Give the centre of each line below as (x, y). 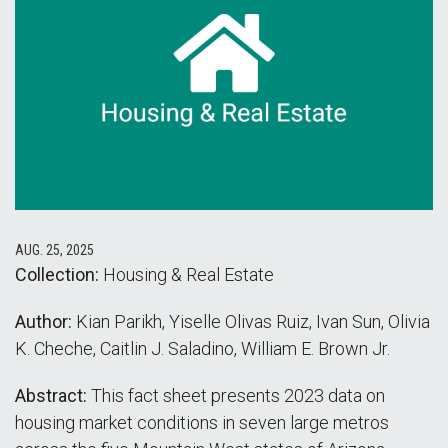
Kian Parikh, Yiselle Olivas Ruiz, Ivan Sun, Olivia (251, 321)
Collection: (57, 274)
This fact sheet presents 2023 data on (236, 395)
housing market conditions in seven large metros (202, 422)
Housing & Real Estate (186, 274)
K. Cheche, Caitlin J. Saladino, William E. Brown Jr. (202, 348)
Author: (43, 321)
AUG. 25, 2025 (54, 250)
